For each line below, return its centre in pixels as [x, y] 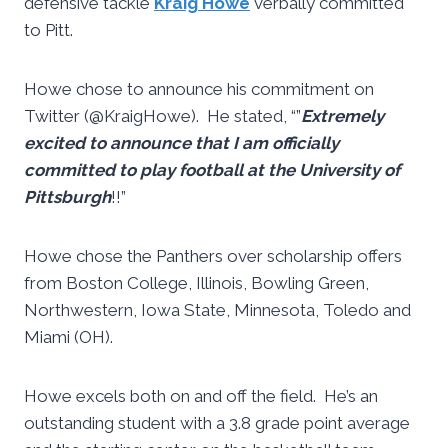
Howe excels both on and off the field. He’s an [201, 396]
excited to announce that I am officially [181, 143]
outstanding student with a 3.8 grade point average [217, 423]
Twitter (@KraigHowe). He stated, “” [162, 116]
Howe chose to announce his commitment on [199, 89]
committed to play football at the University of [212, 170]
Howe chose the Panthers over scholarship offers [213, 256]
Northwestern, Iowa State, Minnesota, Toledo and [217, 310]
